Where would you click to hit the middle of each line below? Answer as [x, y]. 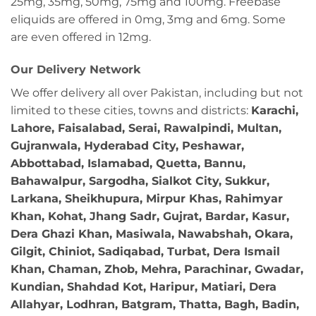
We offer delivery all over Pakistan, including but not [157, 93]
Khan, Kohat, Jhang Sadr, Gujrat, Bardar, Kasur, [150, 217]
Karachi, [275, 111]
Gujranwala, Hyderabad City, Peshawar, [127, 146]
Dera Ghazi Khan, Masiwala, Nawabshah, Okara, [152, 234]
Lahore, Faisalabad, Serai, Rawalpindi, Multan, [146, 128]
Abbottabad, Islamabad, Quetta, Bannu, [128, 164]
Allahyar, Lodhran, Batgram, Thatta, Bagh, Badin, [155, 305]
